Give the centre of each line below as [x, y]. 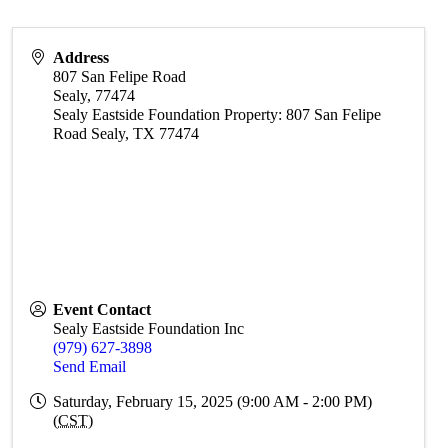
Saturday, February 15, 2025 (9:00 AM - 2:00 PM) [213, 401]
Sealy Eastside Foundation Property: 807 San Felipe [217, 114]
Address [81, 57]
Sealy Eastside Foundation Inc [149, 328]
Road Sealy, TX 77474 [126, 133]
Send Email [90, 366]
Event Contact [102, 309]
